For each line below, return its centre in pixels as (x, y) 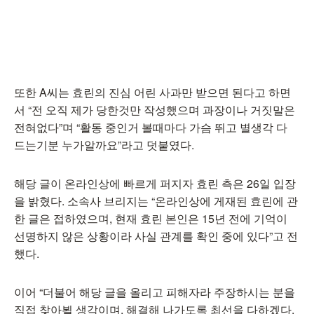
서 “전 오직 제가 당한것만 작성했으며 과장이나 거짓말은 (155, 110)
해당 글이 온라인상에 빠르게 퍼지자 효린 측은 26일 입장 (155, 183)
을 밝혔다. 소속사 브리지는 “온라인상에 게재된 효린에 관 (156, 201)
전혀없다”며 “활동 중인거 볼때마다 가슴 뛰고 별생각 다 (151, 127)
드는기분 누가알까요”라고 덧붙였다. (105, 145)
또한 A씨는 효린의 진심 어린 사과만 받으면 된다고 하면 (152, 92)
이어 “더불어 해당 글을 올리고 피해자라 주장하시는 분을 (155, 292)
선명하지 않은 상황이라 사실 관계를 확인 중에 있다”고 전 (156, 236)
